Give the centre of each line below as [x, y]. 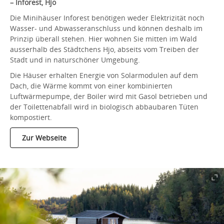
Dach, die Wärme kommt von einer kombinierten [91, 85]
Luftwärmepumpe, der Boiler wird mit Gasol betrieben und [109, 96]
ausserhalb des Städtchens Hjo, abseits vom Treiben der [104, 49]
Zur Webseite [44, 137]
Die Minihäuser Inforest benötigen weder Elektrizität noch [107, 17]
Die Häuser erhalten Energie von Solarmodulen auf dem [104, 75]
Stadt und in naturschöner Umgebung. [75, 59]
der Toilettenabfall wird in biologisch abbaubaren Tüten [104, 106]
